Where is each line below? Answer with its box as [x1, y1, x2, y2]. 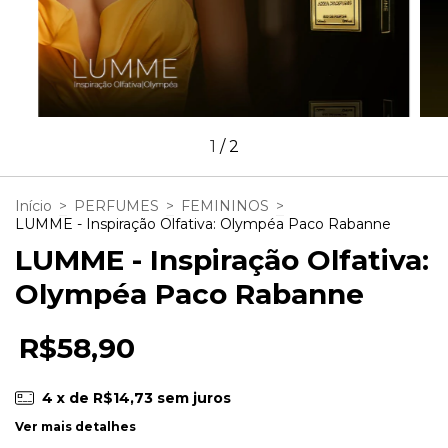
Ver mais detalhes [15, 419, 136, 435]
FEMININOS [181, 196, 269, 215]
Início [15, 196, 52, 215]
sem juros [156, 388, 231, 407]
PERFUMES [74, 196, 159, 215]
